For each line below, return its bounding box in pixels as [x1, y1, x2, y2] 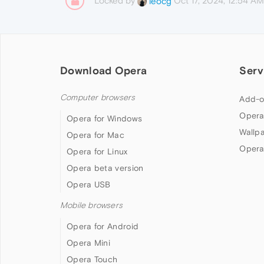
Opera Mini [67, 238, 110, 248]
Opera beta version [67, 163, 144, 173]
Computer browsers [60, 93, 136, 103]
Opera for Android [67, 222, 139, 232]
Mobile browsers [60, 200, 123, 211]
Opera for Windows [67, 114, 143, 124]
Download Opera [60, 64, 147, 77]
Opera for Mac [67, 130, 124, 140]
